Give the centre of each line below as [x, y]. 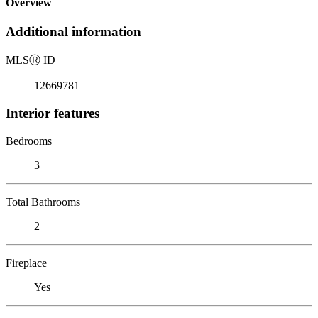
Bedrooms [29, 141]
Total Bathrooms [43, 202]
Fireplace [26, 263]
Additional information [73, 32]
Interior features [53, 113]
